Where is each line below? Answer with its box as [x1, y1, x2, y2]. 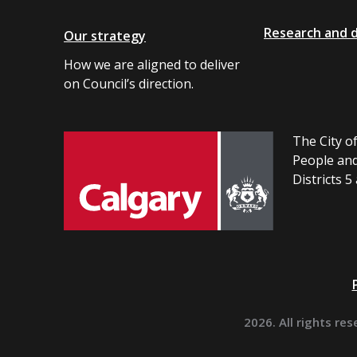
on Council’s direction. [64, 74, 194, 92]
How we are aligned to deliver [64, 55, 240, 73]
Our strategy [64, 26, 146, 45]
